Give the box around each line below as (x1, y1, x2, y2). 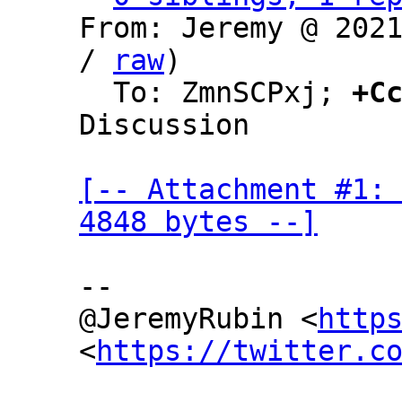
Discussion (79, 109, 249, 141)
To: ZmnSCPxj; (113, 76, 352, 109)
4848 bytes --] (79, 205, 318, 238)
